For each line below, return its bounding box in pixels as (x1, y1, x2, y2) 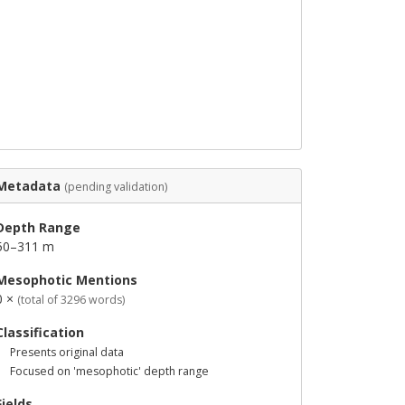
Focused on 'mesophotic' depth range (10, 363, 209, 379)
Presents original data (10, 344, 124, 360)
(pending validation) (64, 179, 167, 194)
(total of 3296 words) (17, 292, 125, 307)
